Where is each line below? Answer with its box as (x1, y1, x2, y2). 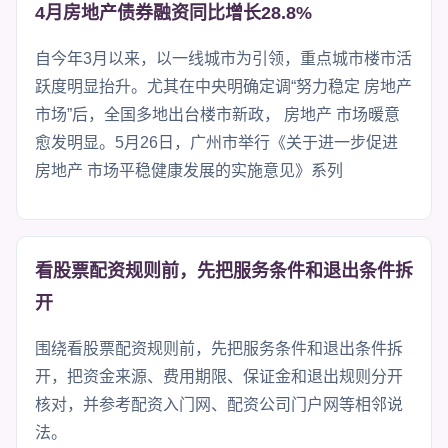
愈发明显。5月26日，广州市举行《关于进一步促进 (35, 133, 398, 151)
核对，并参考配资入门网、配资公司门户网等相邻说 (35, 395, 403, 413)
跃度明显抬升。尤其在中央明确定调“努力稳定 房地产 (35, 77, 412, 95)
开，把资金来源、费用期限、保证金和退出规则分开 (35, 367, 403, 385)
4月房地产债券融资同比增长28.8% (35, 2, 312, 23)
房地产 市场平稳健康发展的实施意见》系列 (35, 161, 343, 179)
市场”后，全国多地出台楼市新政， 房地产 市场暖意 (35, 105, 400, 123)
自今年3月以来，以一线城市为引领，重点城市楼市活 (35, 49, 412, 67)
